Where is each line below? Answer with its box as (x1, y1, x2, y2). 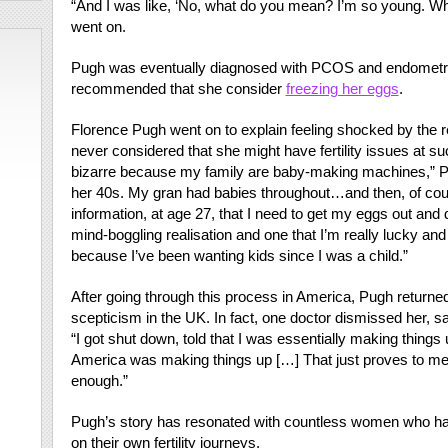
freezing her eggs (285, 80, 399, 97)
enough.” (70, 372, 128, 389)
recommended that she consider (70, 80, 286, 97)
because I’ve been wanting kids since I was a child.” (70, 247, 408, 264)
